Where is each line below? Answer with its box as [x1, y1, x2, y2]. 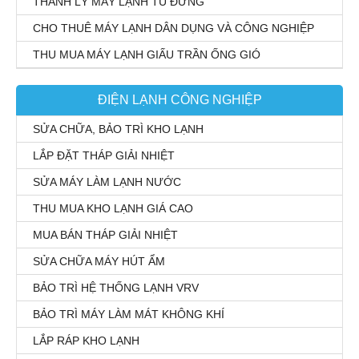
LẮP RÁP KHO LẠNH [33, 334, 139, 348]
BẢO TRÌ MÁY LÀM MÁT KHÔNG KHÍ [33, 308, 224, 321]
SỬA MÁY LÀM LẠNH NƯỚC [33, 175, 181, 189]
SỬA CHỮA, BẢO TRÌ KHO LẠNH [33, 123, 204, 136]
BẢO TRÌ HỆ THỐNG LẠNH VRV [33, 281, 199, 295]
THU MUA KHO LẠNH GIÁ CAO [33, 202, 193, 216]
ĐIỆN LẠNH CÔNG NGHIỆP [97, 93, 262, 107]
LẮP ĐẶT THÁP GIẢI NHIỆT [33, 149, 175, 163]
